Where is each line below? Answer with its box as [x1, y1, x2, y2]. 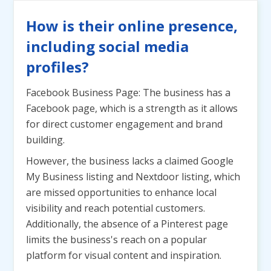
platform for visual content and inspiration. [26, 249, 221, 262]
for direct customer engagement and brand [26, 117, 223, 131]
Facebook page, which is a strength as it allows [26, 102, 238, 115]
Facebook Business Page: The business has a [26, 86, 230, 99]
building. [26, 133, 65, 146]
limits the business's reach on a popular [26, 233, 207, 246]
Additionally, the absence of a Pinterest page [26, 217, 228, 230]
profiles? [26, 57, 89, 77]
